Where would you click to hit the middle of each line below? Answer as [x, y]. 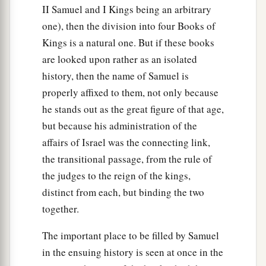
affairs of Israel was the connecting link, [126, 142]
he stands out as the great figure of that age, [133, 109]
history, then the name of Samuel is [115, 76]
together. [61, 209]
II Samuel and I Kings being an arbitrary [127, 9]
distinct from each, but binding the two [123, 192]
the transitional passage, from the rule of [127, 159]
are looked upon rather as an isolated [120, 59]
